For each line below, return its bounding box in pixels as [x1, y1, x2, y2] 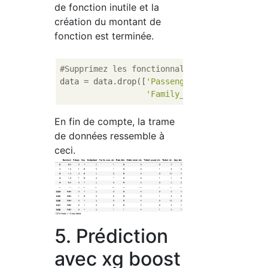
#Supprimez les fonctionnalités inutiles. [60, 63, 252, 74]
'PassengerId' [146, 76, 209, 86]
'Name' [213, 76, 242, 86]
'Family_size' [146, 89, 209, 99]
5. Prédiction [54, 224, 169, 248]
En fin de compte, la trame [54, 115, 175, 127]
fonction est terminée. [54, 29, 154, 42]
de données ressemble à [54, 129, 165, 142]
